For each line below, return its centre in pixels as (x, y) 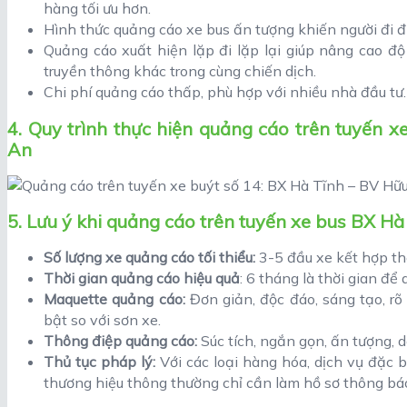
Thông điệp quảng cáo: (120, 340)
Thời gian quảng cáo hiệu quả (142, 278)
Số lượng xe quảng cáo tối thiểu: (149, 257)
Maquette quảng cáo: (114, 298)
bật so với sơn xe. (102, 319)
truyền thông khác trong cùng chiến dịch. (180, 71)
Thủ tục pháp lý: (102, 361)
